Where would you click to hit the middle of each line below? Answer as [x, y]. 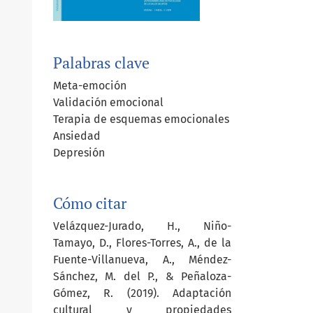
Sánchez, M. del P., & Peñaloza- [142, 277]
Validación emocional [108, 103]
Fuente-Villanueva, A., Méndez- [142, 260]
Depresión [79, 153]
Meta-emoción [90, 86]
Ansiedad [77, 136]
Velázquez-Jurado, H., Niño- [142, 226]
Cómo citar [90, 204]
